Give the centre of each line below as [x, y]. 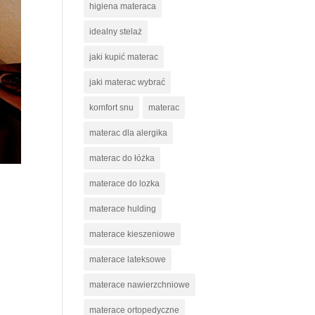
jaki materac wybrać [128, 82]
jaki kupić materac [124, 57]
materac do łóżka [122, 158]
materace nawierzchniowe [140, 285]
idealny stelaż [116, 32]
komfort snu [112, 108]
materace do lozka [125, 184]
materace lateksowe [128, 259]
